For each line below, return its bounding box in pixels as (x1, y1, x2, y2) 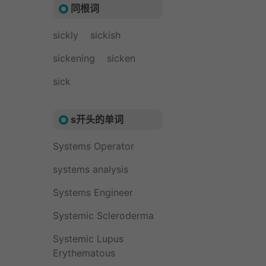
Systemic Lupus (53, 233, 123, 245)
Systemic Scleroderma (53, 210, 154, 221)
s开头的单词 (71, 113, 123, 125)
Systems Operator (53, 140, 134, 152)
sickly (53, 29, 78, 41)
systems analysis (53, 163, 128, 175)
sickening (53, 52, 95, 64)
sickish (90, 29, 121, 41)
